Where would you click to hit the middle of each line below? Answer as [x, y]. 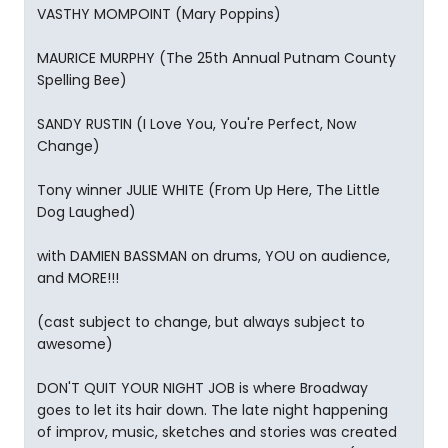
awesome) [75, 344]
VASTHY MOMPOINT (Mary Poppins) [159, 14]
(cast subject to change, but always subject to [201, 322]
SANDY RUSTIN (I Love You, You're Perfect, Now [196, 124]
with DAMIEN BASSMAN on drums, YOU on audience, [213, 256]
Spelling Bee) [82, 80]
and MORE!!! [78, 278]
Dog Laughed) [86, 212]
